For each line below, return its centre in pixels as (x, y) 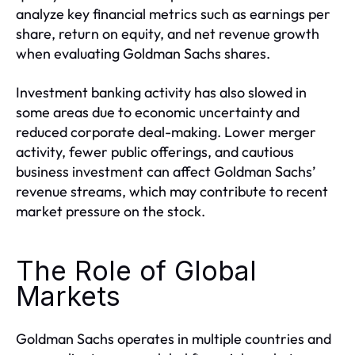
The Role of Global (136, 271)
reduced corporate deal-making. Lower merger (166, 132)
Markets (68, 296)
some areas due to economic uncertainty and (158, 112)
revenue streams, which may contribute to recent (172, 191)
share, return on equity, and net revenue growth (168, 34)
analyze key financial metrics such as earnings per (173, 14)
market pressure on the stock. (111, 211)
